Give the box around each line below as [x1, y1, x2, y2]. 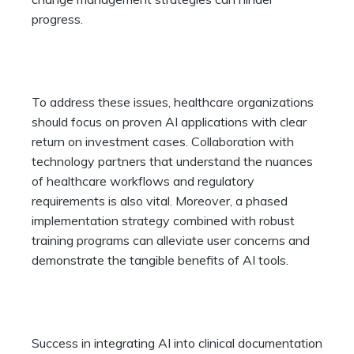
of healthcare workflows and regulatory [32, 173, 254, 190]
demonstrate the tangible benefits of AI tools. [32, 252, 288, 269]
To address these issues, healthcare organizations [32, 94, 314, 111]
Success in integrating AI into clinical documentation [32, 335, 322, 352]
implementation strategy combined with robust [32, 213, 295, 229]
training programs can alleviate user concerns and [32, 232, 310, 249]
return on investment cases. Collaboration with [32, 134, 294, 150]
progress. [32, 11, 83, 28]
